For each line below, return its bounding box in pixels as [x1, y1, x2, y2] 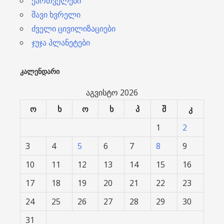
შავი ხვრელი [31, 8, 80, 20]
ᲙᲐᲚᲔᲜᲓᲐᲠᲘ [20, 66, 59, 76]
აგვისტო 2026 [86, 86, 138, 98]
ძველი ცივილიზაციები [31, 22, 115, 34]
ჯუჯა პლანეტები [31, 36, 90, 48]
